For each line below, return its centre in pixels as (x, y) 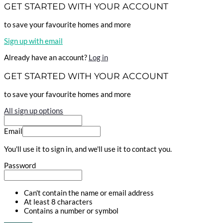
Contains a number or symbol (71, 211)
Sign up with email (33, 41)
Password (20, 166)
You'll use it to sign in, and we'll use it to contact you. (88, 149)
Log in (98, 57)
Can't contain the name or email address (89, 193)
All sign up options (34, 111)
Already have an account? (46, 57)
